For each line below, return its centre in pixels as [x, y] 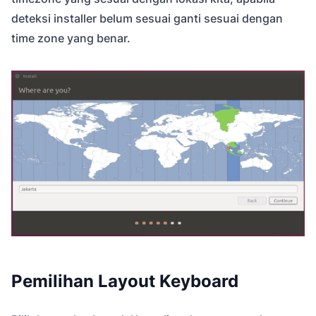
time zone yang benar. [71, 38]
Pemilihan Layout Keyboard [125, 281]
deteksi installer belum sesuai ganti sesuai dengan [147, 19]
